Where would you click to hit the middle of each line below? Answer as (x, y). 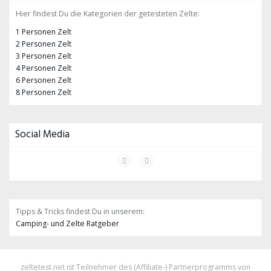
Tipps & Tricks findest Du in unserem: (80, 211)
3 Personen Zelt (44, 56)
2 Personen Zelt (44, 44)
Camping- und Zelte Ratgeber (67, 224)
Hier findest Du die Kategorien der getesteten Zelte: (108, 14)
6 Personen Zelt (44, 80)
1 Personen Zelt (44, 32)
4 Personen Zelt (44, 68)
